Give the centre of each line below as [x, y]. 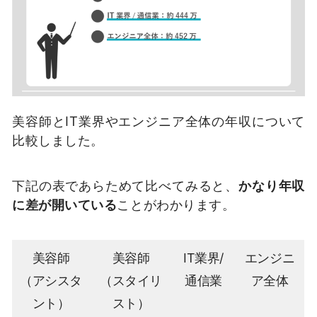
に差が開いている [65, 204]
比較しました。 [58, 140]
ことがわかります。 [176, 204]
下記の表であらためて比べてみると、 [126, 185]
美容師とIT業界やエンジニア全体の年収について [158, 121]
